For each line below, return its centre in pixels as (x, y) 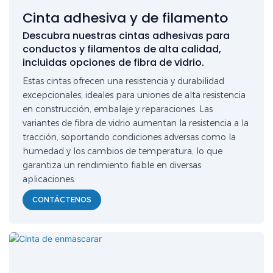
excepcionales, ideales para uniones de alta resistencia (134, 95)
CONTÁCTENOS (62, 199)
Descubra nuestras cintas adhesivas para (126, 35)
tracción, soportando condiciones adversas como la (129, 137)
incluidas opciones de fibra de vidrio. (114, 62)
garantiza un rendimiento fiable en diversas (112, 165)
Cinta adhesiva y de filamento (126, 18)
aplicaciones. (49, 179)
